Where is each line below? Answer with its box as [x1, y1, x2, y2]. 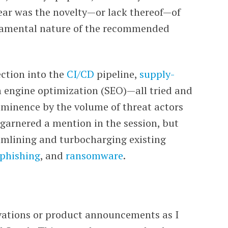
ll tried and [141, 83, 193, 97]
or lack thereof [96, 5, 163, 19]
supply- [139, 67, 175, 81]
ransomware [66, 149, 124, 162]
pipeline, [94, 67, 140, 81]
